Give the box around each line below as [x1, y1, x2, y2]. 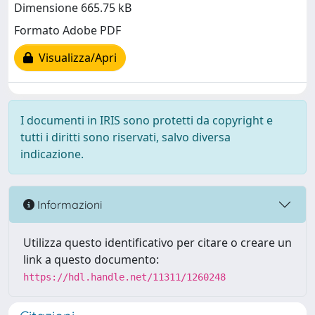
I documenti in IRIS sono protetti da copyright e [20, 112, 273, 128]
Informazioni [34, 197, 102, 212]
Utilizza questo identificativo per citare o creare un [23, 235, 292, 250]
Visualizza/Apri [33, 50, 117, 66]
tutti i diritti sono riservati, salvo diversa [20, 129, 231, 145]
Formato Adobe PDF [14, 22, 121, 39]
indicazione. [20, 146, 84, 162]
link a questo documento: [23, 252, 159, 267]
